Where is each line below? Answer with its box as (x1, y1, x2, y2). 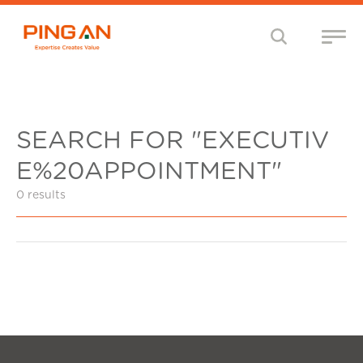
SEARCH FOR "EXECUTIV (16, 129, 329, 153)
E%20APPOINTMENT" (16, 160, 282, 184)
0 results (16, 190, 66, 201)
